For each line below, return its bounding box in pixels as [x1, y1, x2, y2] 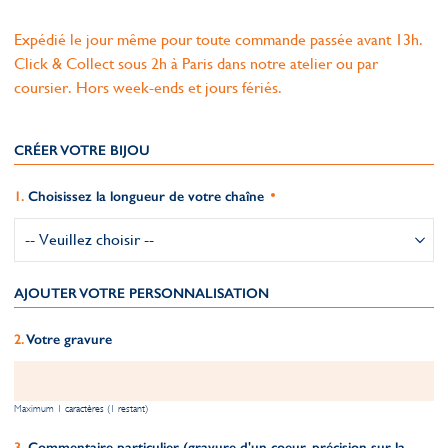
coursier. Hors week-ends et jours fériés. [14, 78, 282, 97]
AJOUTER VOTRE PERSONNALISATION [14, 285, 269, 302]
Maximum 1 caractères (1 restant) [14, 403, 148, 414]
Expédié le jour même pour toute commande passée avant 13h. [14, 30, 423, 49]
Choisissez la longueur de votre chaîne [28, 188, 264, 205]
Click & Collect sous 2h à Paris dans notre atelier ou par [14, 54, 378, 73]
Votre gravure [26, 331, 112, 348]
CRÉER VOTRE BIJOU [14, 142, 150, 159]
